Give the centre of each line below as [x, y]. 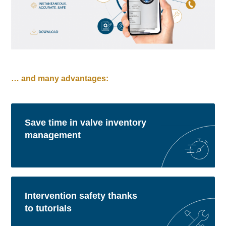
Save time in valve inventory [85, 123]
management [52, 135]
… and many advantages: [60, 79]
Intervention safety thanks [81, 195]
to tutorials [48, 208]
